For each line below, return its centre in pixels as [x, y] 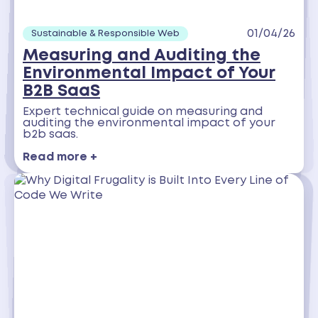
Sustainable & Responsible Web [105, 34]
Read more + [60, 158]
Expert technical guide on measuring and [143, 112]
